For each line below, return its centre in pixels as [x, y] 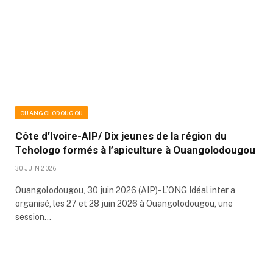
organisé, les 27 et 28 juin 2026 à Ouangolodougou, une [124, 204]
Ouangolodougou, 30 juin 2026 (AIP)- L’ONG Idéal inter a [125, 190]
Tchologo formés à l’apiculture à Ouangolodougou [135, 150]
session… [33, 217]
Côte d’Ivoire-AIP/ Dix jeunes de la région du [121, 136]
